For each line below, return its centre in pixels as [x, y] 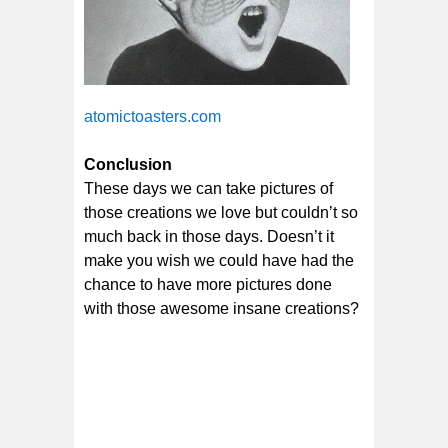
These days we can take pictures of [208, 189]
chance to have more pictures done [208, 285]
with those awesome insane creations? [221, 309]
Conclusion [128, 165]
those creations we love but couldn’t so [221, 213]
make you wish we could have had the [219, 261]
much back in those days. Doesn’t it [209, 237]
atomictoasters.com [152, 117]
